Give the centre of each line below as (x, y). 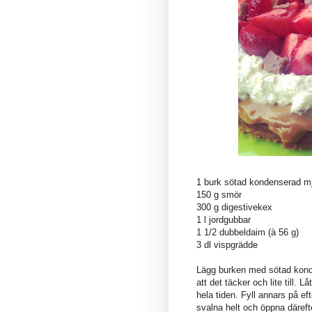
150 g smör (219, 194)
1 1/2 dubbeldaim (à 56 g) (248, 232)
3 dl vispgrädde (227, 244)
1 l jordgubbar (224, 219)
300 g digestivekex (234, 207)
